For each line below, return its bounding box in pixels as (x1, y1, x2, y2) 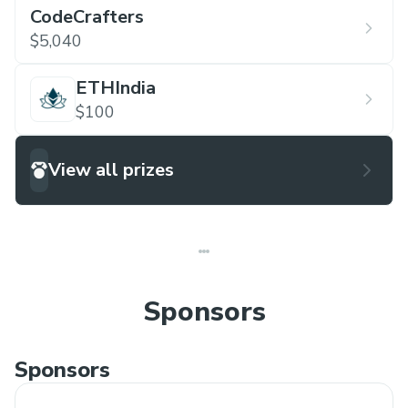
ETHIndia (76, 75, 156, 100)
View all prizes (48, 157, 174, 182)
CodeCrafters (30, 4, 144, 29)
